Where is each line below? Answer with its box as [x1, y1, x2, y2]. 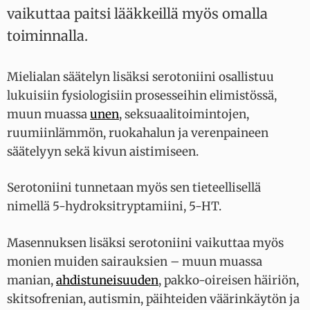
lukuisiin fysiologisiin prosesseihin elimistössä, [7, 87, 277, 103]
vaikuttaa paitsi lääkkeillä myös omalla [7, 4, 268, 22]
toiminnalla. [7, 26, 91, 44]
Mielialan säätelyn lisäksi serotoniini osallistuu [7, 69, 274, 84]
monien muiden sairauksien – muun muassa [7, 253, 262, 269]
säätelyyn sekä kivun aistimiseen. [7, 143, 201, 159]
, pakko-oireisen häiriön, [158, 272, 299, 288]
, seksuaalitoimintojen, [119, 106, 249, 122]
